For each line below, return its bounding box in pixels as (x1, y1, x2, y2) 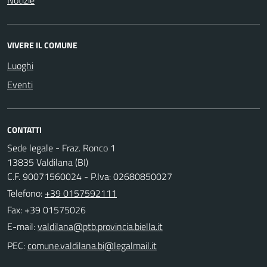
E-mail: (7, 219, 35, 234)
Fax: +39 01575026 (7, 202, 86, 217)
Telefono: (7, 185, 45, 200)
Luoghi (7, 58, 33, 73)
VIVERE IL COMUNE (7, 38, 77, 51)
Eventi (7, 77, 33, 92)
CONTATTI (7, 123, 42, 136)
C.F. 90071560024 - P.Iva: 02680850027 (7, 169, 172, 184)
